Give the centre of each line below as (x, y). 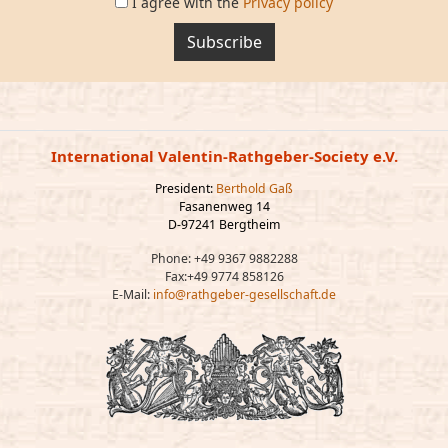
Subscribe (224, 42)
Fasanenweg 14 (224, 206)
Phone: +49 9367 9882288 (224, 258)
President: (185, 188)
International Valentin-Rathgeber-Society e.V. (224, 156)
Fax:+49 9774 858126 (224, 276)
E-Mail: (132, 294)
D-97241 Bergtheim (224, 224)
